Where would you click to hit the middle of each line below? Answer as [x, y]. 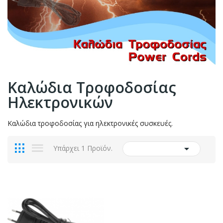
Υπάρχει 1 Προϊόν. [83, 148]
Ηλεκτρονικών [60, 103]
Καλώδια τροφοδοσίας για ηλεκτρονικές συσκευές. [90, 123]
